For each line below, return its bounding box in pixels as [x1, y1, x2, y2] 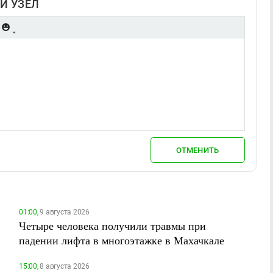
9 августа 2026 [38, 208, 90, 216]
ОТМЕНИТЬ [176, 145, 219, 155]
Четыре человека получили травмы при [19, 218, 206, 233]
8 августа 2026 [38, 262, 90, 271]
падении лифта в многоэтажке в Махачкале [19, 233, 224, 247]
